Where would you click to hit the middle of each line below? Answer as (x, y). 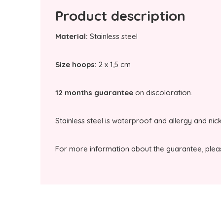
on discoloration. (164, 92)
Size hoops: (76, 64)
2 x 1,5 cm (114, 64)
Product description (120, 16)
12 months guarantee (94, 92)
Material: (72, 36)
